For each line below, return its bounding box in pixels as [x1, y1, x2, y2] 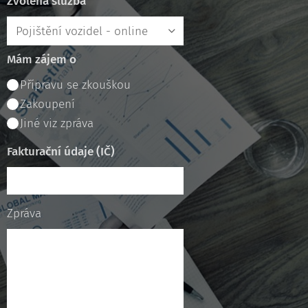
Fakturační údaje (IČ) [7, 144, 115, 159]
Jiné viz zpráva [20, 116, 93, 131]
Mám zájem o [7, 52, 76, 67]
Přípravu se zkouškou [20, 78, 131, 93]
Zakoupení [20, 97, 75, 112]
